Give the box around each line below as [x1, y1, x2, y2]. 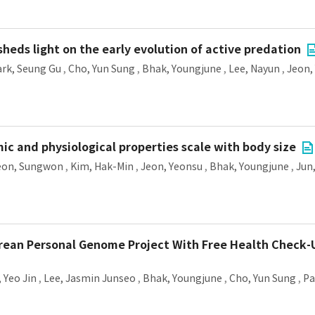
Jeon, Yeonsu [141, 160, 202, 173]
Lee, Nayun [229, 63, 280, 75]
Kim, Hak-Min [70, 160, 134, 173]
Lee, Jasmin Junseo [44, 272, 136, 285]
